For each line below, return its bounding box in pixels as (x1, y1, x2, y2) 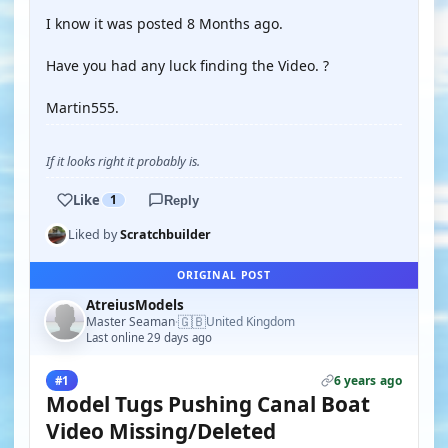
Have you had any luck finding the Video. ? (46, 56, 329, 75)
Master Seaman (86, 312, 175, 330)
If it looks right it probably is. (46, 153, 200, 170)
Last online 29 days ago (86, 330, 212, 345)
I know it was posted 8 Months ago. (46, 14, 283, 33)
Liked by (68, 226, 120, 243)
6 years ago (333, 372, 402, 389)
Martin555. (46, 98, 119, 117)
